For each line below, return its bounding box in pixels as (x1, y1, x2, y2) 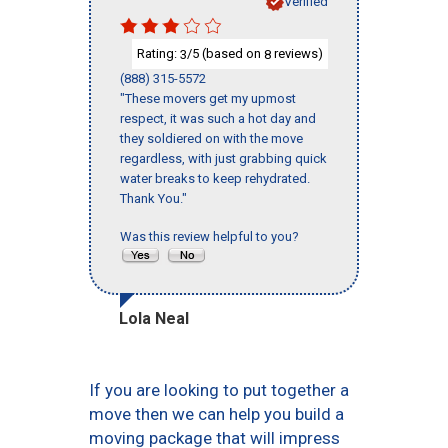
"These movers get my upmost (120, 91, 296, 107)
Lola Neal (119, 309, 189, 329)
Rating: (137, 45, 180, 61)
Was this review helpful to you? (120, 229, 305, 245)
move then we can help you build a (89, 404, 344, 425)
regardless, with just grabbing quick (120, 151, 327, 167)
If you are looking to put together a (89, 380, 349, 401)
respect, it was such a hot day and (120, 111, 316, 127)
